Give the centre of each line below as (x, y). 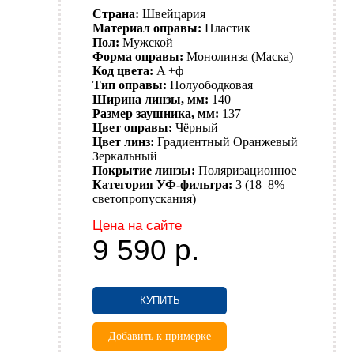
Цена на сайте (137, 226)
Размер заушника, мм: (156, 114)
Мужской (148, 43)
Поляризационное (247, 171)
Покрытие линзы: (144, 171)
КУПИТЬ (160, 301)
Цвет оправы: (132, 128)
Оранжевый (265, 142)
